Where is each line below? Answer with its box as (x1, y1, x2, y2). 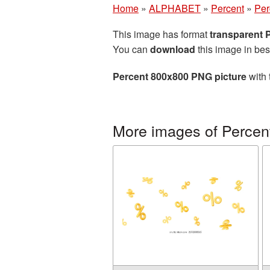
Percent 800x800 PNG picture (113, 69, 246, 83)
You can (113, 42, 150, 56)
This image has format (113, 27, 210, 41)
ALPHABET (149, 1, 201, 15)
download (150, 42, 195, 56)
